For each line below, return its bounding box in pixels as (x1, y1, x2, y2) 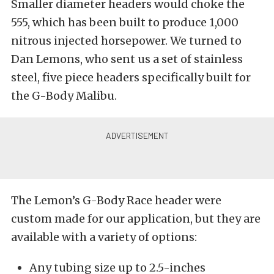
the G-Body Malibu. (11, 88, 117, 103)
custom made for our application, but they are (11, 211, 261, 226)
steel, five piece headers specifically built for (11, 70, 251, 84)
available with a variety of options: (11, 229, 197, 244)
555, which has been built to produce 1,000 (11, 15, 239, 29)
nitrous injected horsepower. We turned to (11, 33, 242, 48)
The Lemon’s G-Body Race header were (11, 193, 221, 207)
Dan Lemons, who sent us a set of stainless (11, 51, 243, 66)
